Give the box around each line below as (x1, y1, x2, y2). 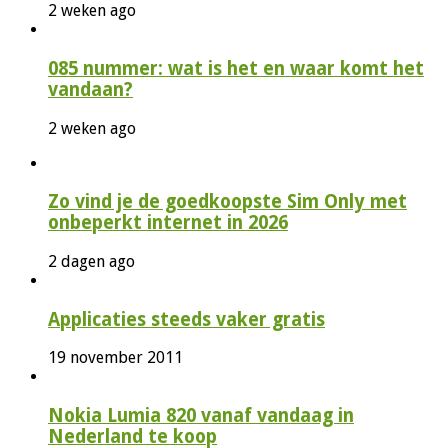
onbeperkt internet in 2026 (48, 212, 288, 234)
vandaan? (48, 78, 133, 100)
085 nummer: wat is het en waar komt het (48, 57, 424, 79)
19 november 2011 (48, 348, 183, 368)
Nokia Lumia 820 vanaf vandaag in (48, 405, 354, 427)
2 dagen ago (48, 252, 135, 272)
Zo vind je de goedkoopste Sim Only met (48, 191, 407, 213)
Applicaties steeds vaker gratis (48, 308, 325, 330)
